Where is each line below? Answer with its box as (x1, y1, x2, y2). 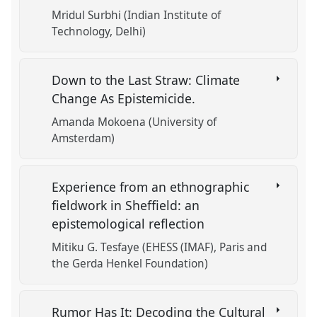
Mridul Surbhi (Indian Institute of (52, 8, 221, 23)
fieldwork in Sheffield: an (52, 196, 200, 214)
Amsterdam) (52, 131, 115, 146)
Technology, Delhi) (52, 24, 146, 40)
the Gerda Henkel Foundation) (52, 255, 209, 271)
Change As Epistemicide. (52, 89, 200, 107)
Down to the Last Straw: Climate (52, 71, 241, 88)
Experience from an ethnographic (52, 178, 250, 195)
